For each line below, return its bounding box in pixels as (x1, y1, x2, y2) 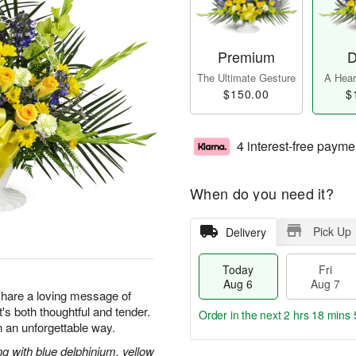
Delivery (225, 224, 266, 241)
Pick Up (312, 223, 351, 240)
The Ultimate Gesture (197, 70, 296, 86)
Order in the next (199, 307, 284, 323)
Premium (218, 46, 275, 68)
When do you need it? (190, 183, 334, 204)
